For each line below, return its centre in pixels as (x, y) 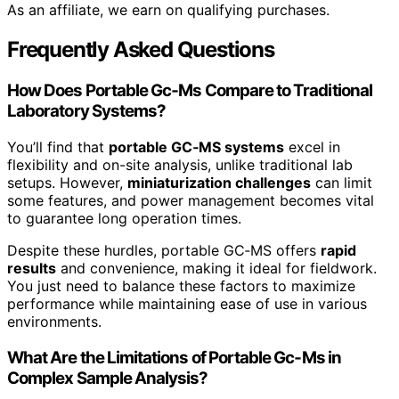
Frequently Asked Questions (141, 50)
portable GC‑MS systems (196, 147)
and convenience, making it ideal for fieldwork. (216, 268)
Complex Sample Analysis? (108, 378)
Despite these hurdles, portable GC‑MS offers (164, 250)
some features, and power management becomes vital (191, 200)
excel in (312, 147)
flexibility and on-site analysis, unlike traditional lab (180, 164)
